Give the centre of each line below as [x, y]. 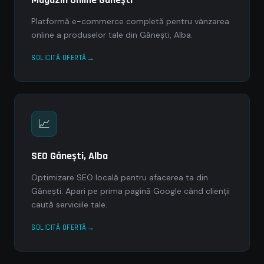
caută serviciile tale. [69, 204]
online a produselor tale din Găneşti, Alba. [112, 35]
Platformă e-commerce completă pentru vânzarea [130, 21]
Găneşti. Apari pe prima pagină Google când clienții [131, 191]
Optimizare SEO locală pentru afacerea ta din [120, 177]
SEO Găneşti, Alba [70, 156]
